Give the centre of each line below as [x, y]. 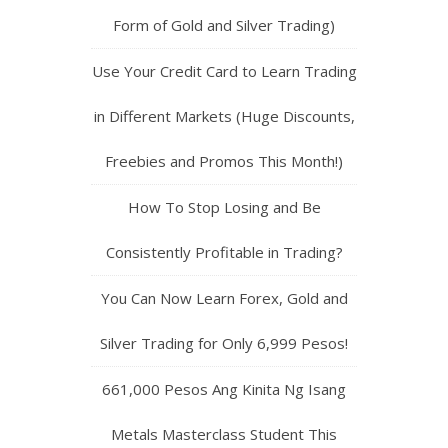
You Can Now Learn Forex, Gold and [224, 298]
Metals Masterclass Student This [224, 434]
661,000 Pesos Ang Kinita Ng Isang [224, 389]
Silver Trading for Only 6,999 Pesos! [224, 343]
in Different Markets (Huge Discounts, [224, 116]
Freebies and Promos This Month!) [224, 161]
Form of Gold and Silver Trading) [224, 25]
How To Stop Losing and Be [224, 207]
